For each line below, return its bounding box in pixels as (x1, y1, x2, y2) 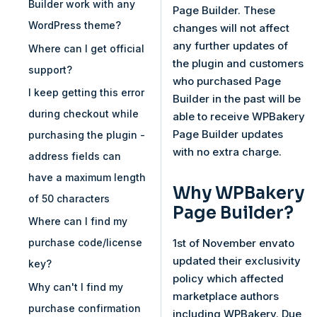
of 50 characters (28, 192, 110, 204)
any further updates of (173, 38, 288, 52)
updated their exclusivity (173, 254, 301, 267)
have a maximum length (28, 171, 146, 183)
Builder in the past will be (173, 91, 301, 105)
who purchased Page (173, 74, 281, 88)
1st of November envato (173, 236, 294, 250)
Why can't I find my (28, 280, 123, 293)
